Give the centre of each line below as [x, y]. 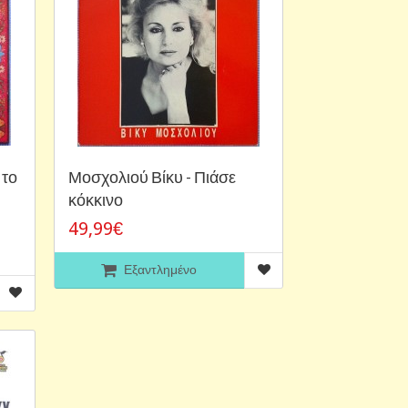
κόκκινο [95, 199]
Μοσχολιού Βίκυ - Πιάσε [152, 176]
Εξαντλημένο [161, 269]
